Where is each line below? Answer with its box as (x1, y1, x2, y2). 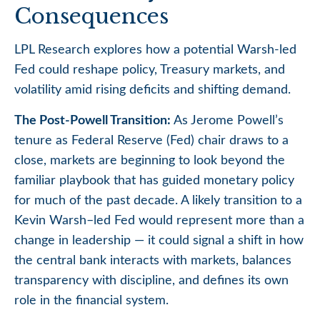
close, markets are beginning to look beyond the (14, 154, 285, 168)
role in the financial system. (14, 294, 169, 308)
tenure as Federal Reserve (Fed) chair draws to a (14, 134, 289, 148)
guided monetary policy (162, 174, 294, 188)
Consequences (14, 3, 169, 30)
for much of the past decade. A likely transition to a (14, 194, 302, 208)
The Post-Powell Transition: (14, 114, 171, 128)
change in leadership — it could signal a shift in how (14, 234, 304, 248)
